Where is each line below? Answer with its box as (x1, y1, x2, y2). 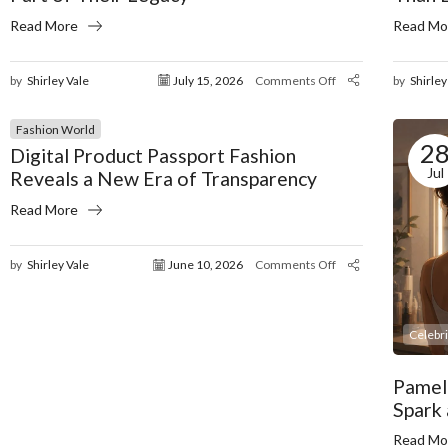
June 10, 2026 (168, 257, 244, 273)
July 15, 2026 (173, 72, 244, 88)
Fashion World (15, 121, 95, 137)
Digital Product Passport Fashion (10, 144, 296, 168)
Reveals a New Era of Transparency (10, 167, 317, 191)
